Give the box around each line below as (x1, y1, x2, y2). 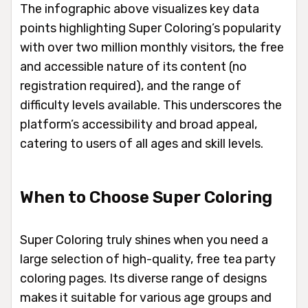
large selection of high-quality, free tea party (20, 252, 276, 267)
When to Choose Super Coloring (20, 188, 272, 207)
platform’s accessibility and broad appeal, (20, 117, 257, 132)
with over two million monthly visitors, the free (20, 40, 284, 55)
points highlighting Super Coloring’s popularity (20, 21, 281, 36)
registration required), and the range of (20, 78, 241, 93)
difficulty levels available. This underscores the (20, 98, 282, 113)
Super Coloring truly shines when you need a (20, 232, 268, 247)
